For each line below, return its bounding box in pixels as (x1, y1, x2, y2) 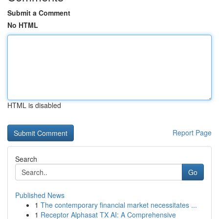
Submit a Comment (7, 8, 70, 18)
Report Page (173, 128, 212, 137)
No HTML (7, 20, 38, 30)
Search (15, 154, 37, 164)
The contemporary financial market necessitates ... (41, 200, 197, 210)
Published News (15, 190, 65, 200)
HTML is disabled (7, 100, 61, 110)
